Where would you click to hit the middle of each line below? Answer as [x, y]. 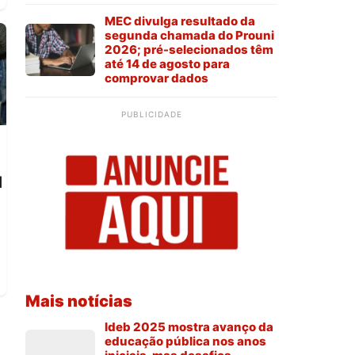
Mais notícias [79, 302]
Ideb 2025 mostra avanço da [189, 327]
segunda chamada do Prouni [189, 35]
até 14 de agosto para [167, 63]
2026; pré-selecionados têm [189, 49]
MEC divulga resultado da [180, 21]
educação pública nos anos [185, 342]
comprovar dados [157, 78]
